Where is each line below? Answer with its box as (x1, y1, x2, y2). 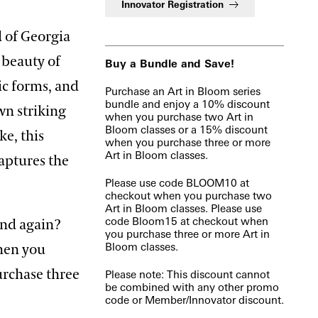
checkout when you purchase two (104, 189, 272, 202)
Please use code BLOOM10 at (104, 176, 249, 190)
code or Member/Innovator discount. (104, 293, 284, 307)
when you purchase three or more (104, 136, 270, 149)
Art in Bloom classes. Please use (104, 202, 262, 215)
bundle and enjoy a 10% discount (104, 97, 270, 111)
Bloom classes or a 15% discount (104, 123, 268, 136)
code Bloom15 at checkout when (104, 214, 268, 228)
